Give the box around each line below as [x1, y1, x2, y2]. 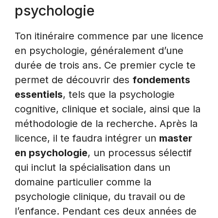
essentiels [15, 89, 63, 101]
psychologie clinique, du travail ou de [15, 191, 185, 203]
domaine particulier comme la [15, 176, 151, 188]
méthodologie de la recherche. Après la [15, 118, 198, 130]
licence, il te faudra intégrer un [15, 132, 159, 145]
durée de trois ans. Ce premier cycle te [15, 59, 196, 72]
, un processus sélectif [88, 147, 192, 159]
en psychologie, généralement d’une [15, 45, 183, 57]
